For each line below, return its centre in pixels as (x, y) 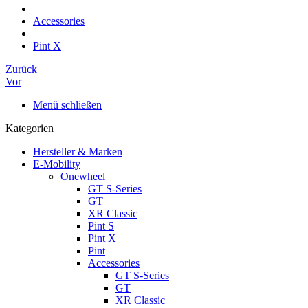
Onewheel (83, 176)
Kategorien (30, 128)
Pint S (101, 225)
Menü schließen (67, 104)
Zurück (21, 69)
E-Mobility (57, 164)
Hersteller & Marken (78, 151)
